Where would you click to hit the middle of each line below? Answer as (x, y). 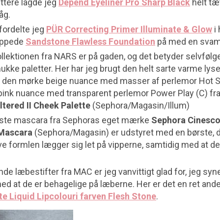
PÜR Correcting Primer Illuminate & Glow (129, 29)
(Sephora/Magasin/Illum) (140, 105)
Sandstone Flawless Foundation (90, 41)
